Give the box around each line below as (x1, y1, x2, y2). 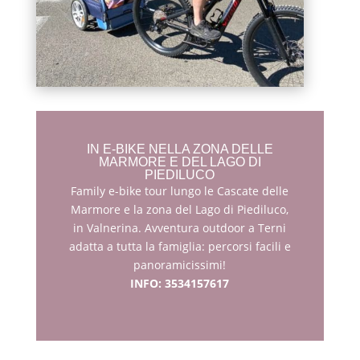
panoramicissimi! (133, 257, 227, 273)
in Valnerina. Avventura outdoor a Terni (73, 220, 287, 236)
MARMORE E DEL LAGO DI (98, 155, 261, 170)
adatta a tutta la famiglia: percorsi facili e (68, 239, 291, 255)
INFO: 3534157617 (130, 276, 230, 292)
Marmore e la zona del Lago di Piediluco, (71, 202, 289, 218)
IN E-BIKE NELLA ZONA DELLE (86, 142, 273, 157)
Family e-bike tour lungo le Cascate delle (71, 183, 289, 199)
